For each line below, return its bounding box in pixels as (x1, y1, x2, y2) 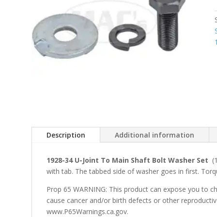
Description (46, 130, 85, 139)
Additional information (114, 130, 194, 139)
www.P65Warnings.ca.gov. (46, 206, 128, 216)
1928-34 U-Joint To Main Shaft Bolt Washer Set (46, 155, 208, 165)
